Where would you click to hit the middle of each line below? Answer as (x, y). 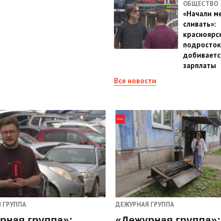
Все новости (135, 81)
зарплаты (199, 65)
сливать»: (199, 24)
